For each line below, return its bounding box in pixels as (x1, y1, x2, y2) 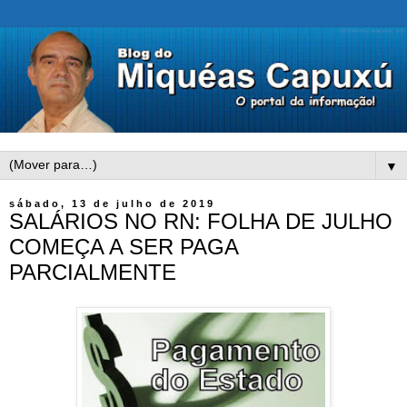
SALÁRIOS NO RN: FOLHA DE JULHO (9, 209, 392, 234)
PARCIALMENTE (9, 260, 176, 285)
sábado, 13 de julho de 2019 (9, 198, 215, 210)
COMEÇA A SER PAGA (9, 234, 238, 260)
